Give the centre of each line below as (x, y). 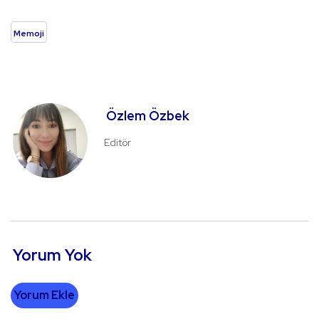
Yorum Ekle (45, 296)
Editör (117, 143)
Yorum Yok (52, 256)
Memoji (29, 34)
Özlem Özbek (148, 116)
